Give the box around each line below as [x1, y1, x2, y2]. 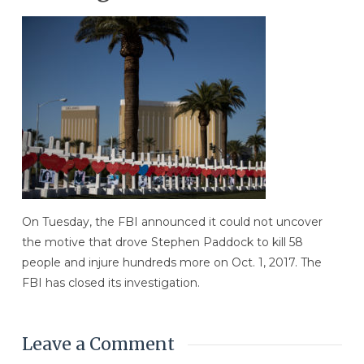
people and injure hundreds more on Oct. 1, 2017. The [21, 255, 322, 271]
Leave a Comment [21, 333, 175, 356]
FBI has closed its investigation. [21, 275, 200, 291]
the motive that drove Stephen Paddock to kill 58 [21, 235, 303, 250]
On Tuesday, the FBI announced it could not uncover [21, 214, 323, 230]
